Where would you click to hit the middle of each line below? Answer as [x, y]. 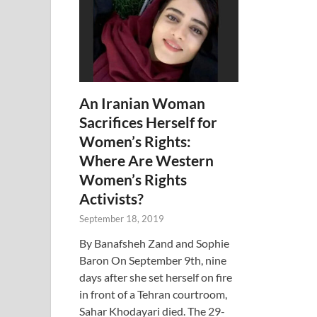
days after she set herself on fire [156, 277]
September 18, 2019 [122, 218]
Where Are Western [146, 160]
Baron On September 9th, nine [153, 260]
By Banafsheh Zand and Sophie [154, 243]
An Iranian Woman [142, 103]
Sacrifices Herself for [148, 122]
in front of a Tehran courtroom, [153, 294]
